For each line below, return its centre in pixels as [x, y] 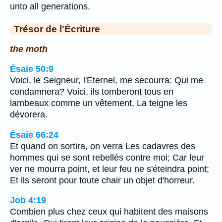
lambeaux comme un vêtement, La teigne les [99, 103]
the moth [29, 49]
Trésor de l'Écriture [57, 29]
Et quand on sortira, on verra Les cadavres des [103, 146]
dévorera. [29, 115]
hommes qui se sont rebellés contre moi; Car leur [107, 157]
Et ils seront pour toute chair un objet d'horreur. [102, 180]
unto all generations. [50, 6]
